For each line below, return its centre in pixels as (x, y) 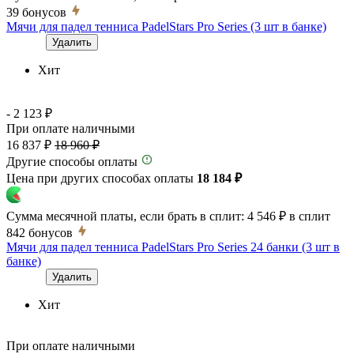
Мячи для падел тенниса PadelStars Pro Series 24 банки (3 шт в (173, 247)
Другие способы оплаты (72, 161)
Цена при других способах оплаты (102, 178)
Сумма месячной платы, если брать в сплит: (125, 216)
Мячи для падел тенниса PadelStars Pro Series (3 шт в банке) (166, 26)
